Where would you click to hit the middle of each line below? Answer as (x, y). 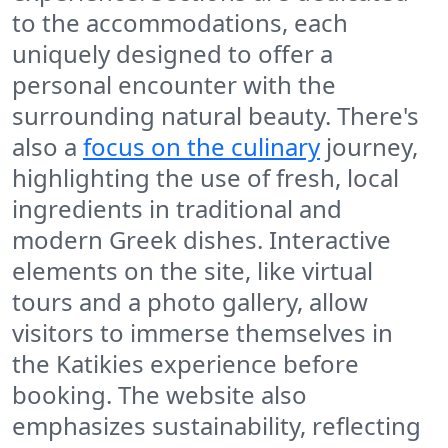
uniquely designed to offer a (172, 54)
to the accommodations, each (180, 23)
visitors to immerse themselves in (202, 333)
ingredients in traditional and (177, 209)
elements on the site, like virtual (192, 271)
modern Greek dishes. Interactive (201, 240)
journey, (369, 147)
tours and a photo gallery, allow (190, 302)
